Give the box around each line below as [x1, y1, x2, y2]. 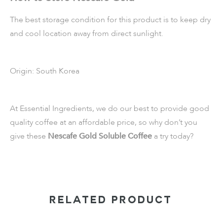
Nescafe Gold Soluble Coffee [48, 131, 154, 142]
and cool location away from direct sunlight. [10, 28, 165, 39]
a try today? [154, 131, 193, 142]
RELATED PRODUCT [49, 196, 172, 206]
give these [10, 131, 48, 142]
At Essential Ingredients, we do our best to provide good [10, 103, 209, 114]
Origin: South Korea [10, 66, 81, 76]
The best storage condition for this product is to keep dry [10, 14, 211, 25]
